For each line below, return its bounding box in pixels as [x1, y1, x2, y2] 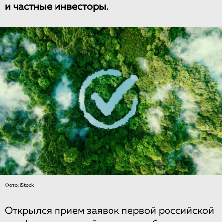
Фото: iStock [5, 182, 34, 188]
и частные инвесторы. [5, 2, 108, 12]
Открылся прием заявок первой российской [5, 205, 214, 216]
